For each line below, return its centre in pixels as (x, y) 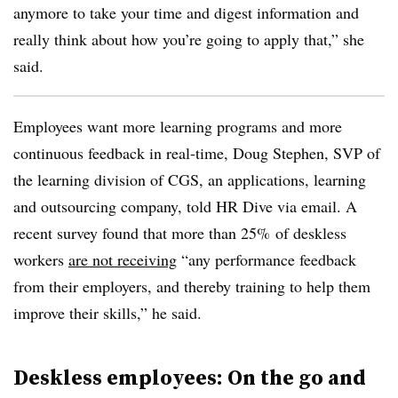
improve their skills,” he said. (107, 313)
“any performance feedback (267, 259)
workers (41, 259)
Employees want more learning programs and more (178, 126)
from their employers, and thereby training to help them (192, 286)
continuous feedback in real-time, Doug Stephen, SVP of (197, 153)
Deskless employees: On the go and (190, 377)
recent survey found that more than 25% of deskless (180, 233)
